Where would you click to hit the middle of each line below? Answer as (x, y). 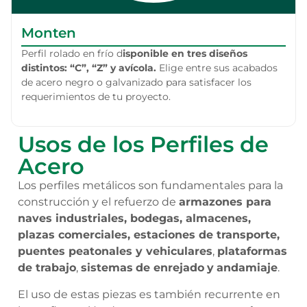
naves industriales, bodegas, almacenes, (134, 219)
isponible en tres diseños (185, 53)
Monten (49, 33)
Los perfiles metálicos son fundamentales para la (150, 186)
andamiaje (247, 268)
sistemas (107, 268)
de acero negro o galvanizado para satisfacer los (136, 82)
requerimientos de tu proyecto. (99, 96)
